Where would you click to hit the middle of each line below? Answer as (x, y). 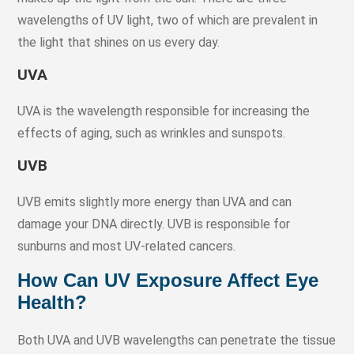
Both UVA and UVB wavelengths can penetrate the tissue (177, 340)
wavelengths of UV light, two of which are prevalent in (168, 20)
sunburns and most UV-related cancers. (128, 246)
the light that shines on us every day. (121, 42)
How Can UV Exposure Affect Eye (168, 280)
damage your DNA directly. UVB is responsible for (154, 224)
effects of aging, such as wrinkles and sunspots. (152, 133)
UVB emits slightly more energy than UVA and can (155, 201)
